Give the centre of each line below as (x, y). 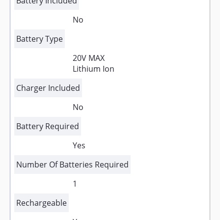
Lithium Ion (93, 69)
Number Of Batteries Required (72, 165)
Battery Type (40, 39)
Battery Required (48, 126)
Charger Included (48, 88)
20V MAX (88, 58)
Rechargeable (41, 203)
